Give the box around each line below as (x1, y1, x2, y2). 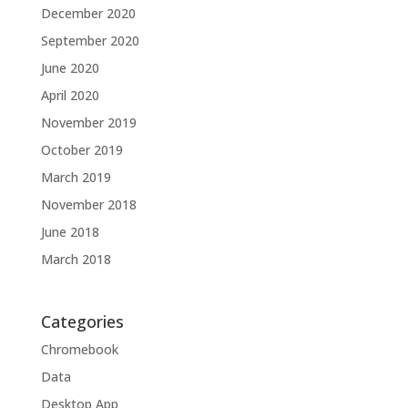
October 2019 (40, 140, 123, 158)
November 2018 (40, 195, 137, 213)
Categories (40, 310, 124, 332)
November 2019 (40, 113, 137, 131)
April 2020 (40, 86, 99, 104)
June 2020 (40, 58, 99, 76)
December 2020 (40, 4, 136, 22)
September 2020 (40, 31, 139, 49)
